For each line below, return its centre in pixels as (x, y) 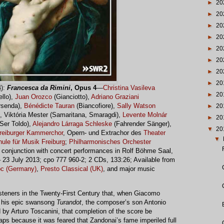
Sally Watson (136, 106)
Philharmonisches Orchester (110, 142)
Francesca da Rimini (39, 88)
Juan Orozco (33, 97)
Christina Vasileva (129, 88)
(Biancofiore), (96, 106)
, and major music (129, 169)
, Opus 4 (83, 88)
